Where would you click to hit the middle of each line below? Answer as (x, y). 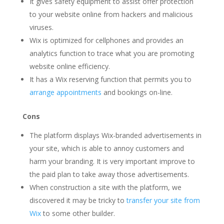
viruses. (41, 27)
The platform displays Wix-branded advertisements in (115, 135)
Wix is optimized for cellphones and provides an (106, 40)
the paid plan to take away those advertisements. (109, 174)
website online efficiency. (69, 66)
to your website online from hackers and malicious (111, 14)
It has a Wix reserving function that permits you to (110, 79)
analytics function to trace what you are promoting (111, 53)
